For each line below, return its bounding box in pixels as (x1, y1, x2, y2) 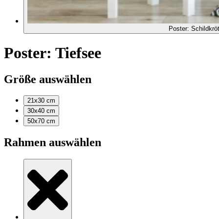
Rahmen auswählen (4, 136, 101, 149)
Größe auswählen (4, 72, 91, 86)
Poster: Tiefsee (4, 44, 101, 62)
